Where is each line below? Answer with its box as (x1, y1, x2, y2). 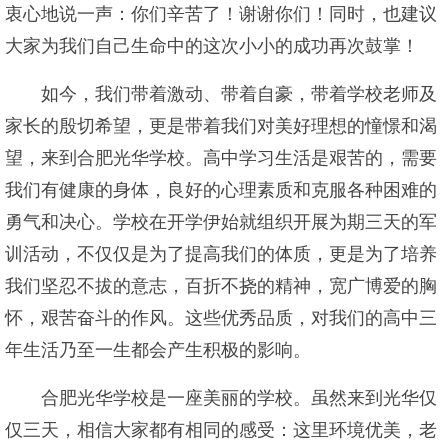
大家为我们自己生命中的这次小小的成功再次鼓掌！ (5, 36, 419, 56)
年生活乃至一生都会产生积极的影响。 (5, 340, 311, 360)
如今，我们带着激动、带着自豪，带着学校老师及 (41, 84, 437, 104)
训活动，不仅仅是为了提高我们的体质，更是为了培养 (5, 244, 437, 264)
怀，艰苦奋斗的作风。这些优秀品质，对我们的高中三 (5, 308, 437, 328)
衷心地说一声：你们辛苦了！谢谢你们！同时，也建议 (5, 4, 437, 24)
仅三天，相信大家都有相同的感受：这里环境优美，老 (5, 420, 437, 440)
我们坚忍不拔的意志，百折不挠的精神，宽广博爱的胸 (5, 276, 437, 296)
